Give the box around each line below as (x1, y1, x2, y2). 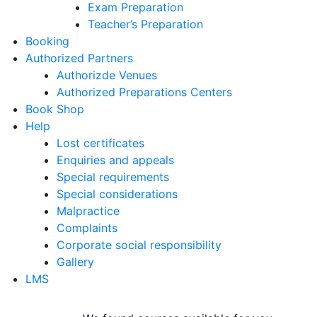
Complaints (57, 221, 117, 235)
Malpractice (57, 204, 120, 218)
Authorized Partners (25, 51, 133, 65)
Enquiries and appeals (57, 153, 174, 167)
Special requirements (57, 170, 169, 184)
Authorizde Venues (57, 68, 157, 82)
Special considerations (57, 187, 178, 201)
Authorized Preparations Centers (57, 85, 232, 99)
